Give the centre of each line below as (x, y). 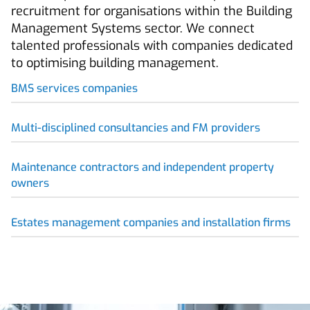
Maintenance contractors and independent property (143, 167)
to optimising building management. (115, 63)
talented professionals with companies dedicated (152, 46)
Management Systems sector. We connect (133, 28)
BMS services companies (74, 88)
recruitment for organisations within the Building (152, 11)
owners (30, 183)
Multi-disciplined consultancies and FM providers (136, 128)
